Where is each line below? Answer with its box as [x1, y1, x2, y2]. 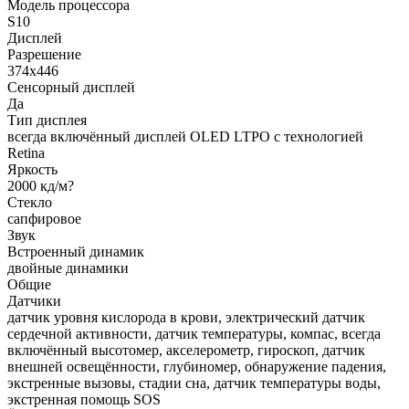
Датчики [7, 292, 61, 309]
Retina [7, 144, 45, 161]
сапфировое [7, 210, 81, 226]
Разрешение [7, 46, 81, 62]
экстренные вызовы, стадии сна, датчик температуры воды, [7, 374, 381, 391]
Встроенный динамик [7, 243, 144, 259]
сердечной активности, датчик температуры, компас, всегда [7, 325, 381, 341]
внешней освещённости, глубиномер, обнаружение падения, [7, 358, 386, 374]
